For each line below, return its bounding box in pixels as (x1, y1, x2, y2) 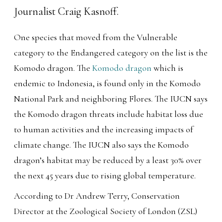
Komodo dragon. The (14, 62, 93, 73)
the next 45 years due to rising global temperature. (14, 169, 196, 181)
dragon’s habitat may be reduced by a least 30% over (14, 154, 202, 166)
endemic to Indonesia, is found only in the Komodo (14, 77, 201, 89)
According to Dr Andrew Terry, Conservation (14, 190, 180, 201)
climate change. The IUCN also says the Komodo (14, 139, 189, 150)
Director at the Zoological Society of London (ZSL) (14, 205, 198, 217)
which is (152, 62, 184, 73)
